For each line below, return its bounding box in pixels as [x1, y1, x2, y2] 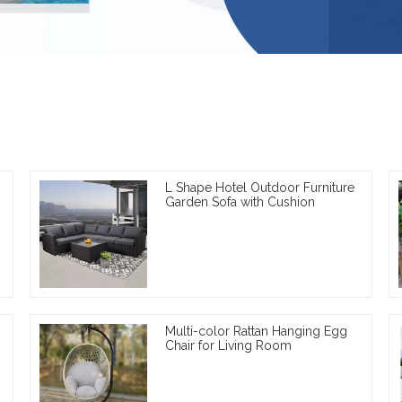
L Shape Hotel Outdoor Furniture [165, 179, 355, 195]
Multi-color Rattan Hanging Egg [165, 323, 348, 338]
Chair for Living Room [165, 337, 293, 353]
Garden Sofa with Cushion [165, 194, 316, 209]
